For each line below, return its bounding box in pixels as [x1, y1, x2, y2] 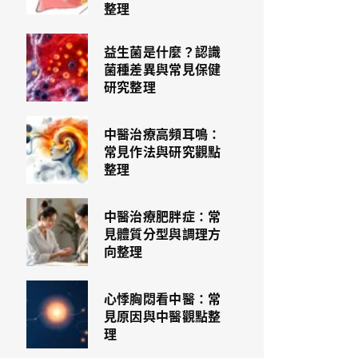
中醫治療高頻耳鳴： [103, 124, 221, 143]
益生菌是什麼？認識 [103, 42, 221, 61]
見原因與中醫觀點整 [103, 306, 221, 325]
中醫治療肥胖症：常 [103, 206, 221, 225]
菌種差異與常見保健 [103, 59, 221, 78]
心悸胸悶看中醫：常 [103, 288, 221, 308]
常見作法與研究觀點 [103, 141, 221, 161]
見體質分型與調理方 [103, 224, 221, 243]
